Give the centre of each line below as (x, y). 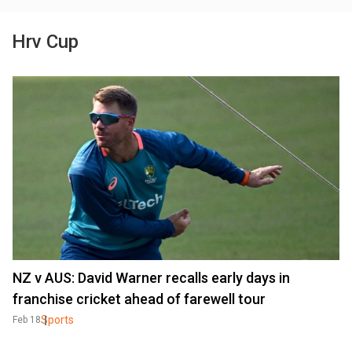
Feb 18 (27, 320)
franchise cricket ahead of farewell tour (139, 299)
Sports (57, 320)
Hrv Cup (45, 42)
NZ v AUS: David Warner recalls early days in (151, 278)
